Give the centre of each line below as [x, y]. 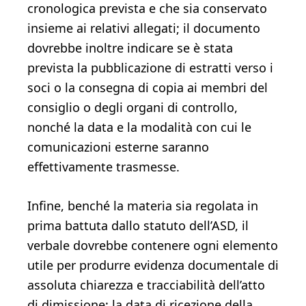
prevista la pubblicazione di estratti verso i [150, 68]
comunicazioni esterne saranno [118, 147]
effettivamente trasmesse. [103, 167]
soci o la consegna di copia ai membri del [148, 87]
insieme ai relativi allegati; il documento [144, 28]
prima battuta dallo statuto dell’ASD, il [138, 225]
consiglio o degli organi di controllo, [133, 107]
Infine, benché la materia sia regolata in [143, 206]
